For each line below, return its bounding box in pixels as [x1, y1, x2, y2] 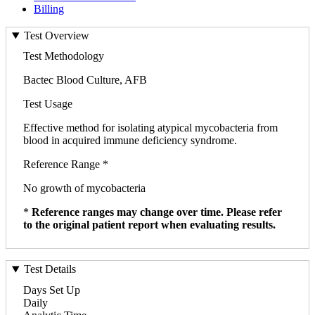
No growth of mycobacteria [23, 182, 146, 195]
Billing [34, 2, 64, 15]
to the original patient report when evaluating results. [23, 219, 276, 231]
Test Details [23, 263, 76, 276]
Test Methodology [23, 50, 104, 63]
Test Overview [23, 30, 89, 42]
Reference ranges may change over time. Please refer [32, 206, 282, 219]
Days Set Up [23, 283, 80, 296]
